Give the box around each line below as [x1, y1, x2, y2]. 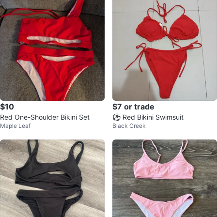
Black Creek [112, 122, 146, 129]
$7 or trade [112, 101, 155, 111]
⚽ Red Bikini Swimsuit [112, 112, 184, 121]
